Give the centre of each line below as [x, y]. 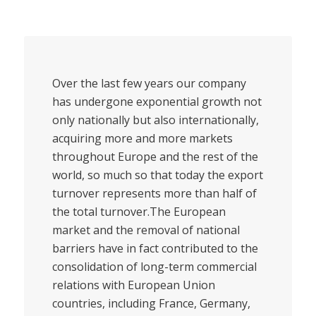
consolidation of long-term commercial [154, 267]
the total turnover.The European [139, 212]
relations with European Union [133, 285]
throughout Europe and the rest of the [155, 157]
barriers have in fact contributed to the [155, 249]
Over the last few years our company [149, 84]
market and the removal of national [146, 230]
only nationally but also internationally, [155, 120]
